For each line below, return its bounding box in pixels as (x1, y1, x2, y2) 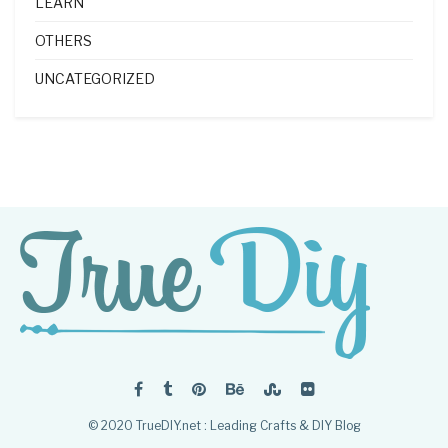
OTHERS (35, 31, 92, 49)
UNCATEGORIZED (35, 69, 155, 87)
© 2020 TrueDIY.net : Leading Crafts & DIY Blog (87, 417, 361, 433)
